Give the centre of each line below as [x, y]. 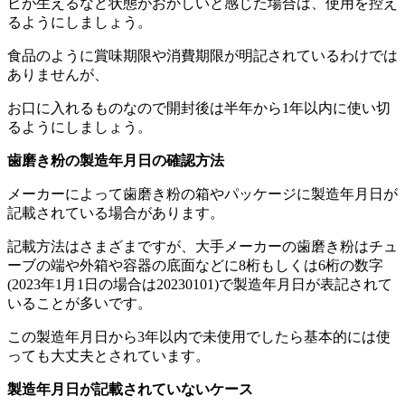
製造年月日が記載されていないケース [130, 389]
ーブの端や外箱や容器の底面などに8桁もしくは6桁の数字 [195, 265]
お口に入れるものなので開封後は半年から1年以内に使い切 [199, 108]
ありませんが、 [58, 74]
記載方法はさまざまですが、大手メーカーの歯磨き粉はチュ [202, 246]
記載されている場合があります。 [116, 212]
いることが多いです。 [80, 303]
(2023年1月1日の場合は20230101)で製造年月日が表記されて [200, 284]
